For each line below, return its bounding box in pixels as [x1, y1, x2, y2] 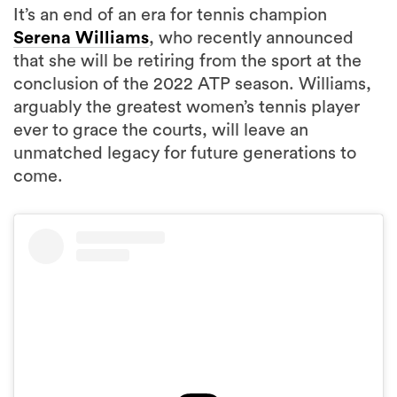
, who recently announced [149, 29, 354, 47]
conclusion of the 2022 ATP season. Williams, [13, 75, 371, 93]
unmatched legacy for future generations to [13, 144, 356, 162]
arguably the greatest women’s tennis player [13, 98, 360, 116]
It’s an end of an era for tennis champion [13, 6, 327, 24]
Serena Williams [13, 29, 149, 47]
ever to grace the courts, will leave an [13, 121, 308, 139]
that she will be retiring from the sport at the [13, 52, 362, 70]
